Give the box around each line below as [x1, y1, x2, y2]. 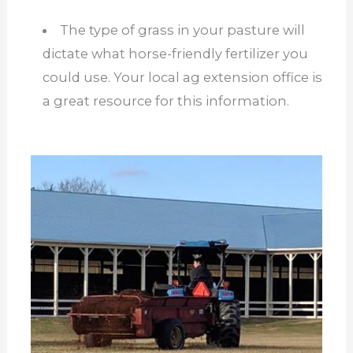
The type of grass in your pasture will [60, 21, 306, 38]
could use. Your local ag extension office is [42, 69, 322, 85]
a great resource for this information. [42, 92, 289, 109]
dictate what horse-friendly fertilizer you [42, 45, 308, 61]
